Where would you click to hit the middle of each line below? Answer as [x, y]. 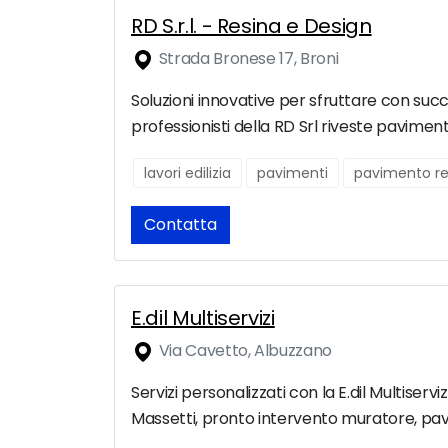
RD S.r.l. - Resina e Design [251, 26]
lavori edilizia [187, 173]
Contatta [180, 225]
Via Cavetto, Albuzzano [243, 351]
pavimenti [292, 173]
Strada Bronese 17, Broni [247, 59]
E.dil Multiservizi [203, 318]
